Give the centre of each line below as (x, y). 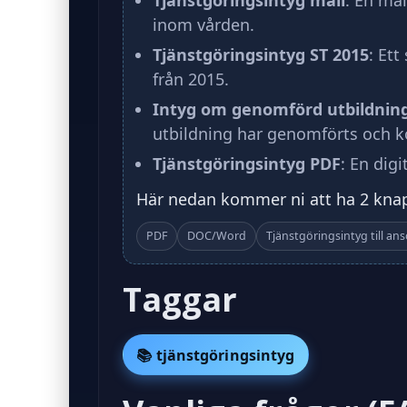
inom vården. (203, 25)
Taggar (180, 299)
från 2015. (191, 79)
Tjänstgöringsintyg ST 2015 (261, 55)
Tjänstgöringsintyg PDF (247, 164)
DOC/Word (217, 236)
